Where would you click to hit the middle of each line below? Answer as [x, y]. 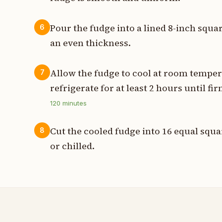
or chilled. [73, 146]
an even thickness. [91, 43]
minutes [74, 103]
